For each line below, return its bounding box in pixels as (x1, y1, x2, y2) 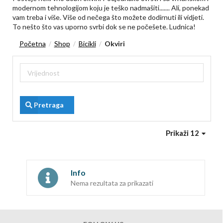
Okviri (104, 39, 125, 48)
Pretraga (33, 101, 64, 110)
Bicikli (78, 39, 96, 48)
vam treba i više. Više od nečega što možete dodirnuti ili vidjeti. (12, 13, 204, 22)
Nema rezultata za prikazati (70, 179, 153, 187)
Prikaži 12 (165, 128, 201, 138)
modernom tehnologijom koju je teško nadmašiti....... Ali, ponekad (12, 3, 209, 12)
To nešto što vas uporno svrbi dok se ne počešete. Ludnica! (12, 22, 196, 31)
